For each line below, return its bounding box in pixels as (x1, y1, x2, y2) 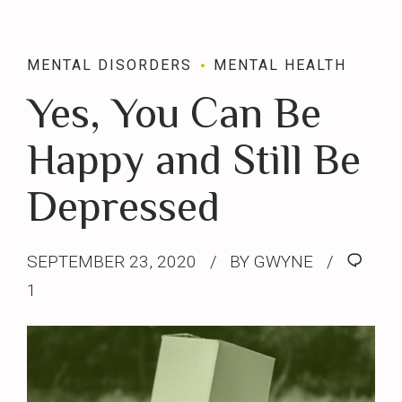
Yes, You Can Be (27, 89, 321, 137)
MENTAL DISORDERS (27, 57, 192, 74)
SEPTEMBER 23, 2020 (27, 251, 197, 273)
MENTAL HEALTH (214, 57, 346, 74)
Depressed (27, 182, 220, 231)
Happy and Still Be (27, 135, 361, 184)
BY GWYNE (230, 251, 313, 273)
